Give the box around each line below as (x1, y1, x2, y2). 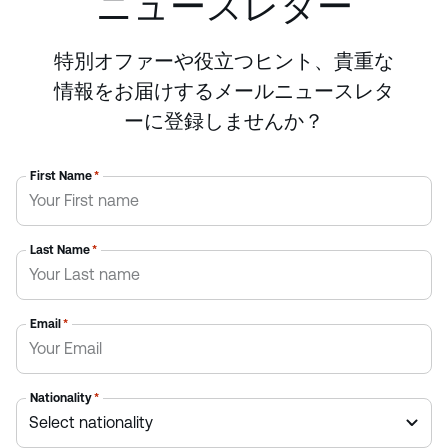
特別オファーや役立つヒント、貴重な (54, 48, 394, 73)
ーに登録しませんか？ (124, 108, 324, 133)
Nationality (30, 390, 92, 405)
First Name (30, 168, 92, 183)
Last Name (30, 242, 90, 257)
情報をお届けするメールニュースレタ (54, 78, 394, 103)
